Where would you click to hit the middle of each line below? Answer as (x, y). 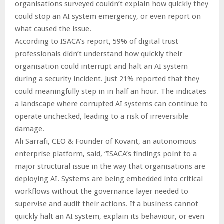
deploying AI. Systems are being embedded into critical (109, 179)
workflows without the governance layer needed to (102, 192)
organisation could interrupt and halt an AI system (101, 67)
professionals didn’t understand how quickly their (99, 54)
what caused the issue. (53, 29)
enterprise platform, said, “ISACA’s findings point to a (106, 154)
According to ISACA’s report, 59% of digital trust (97, 42)
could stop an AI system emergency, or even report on (108, 17)
